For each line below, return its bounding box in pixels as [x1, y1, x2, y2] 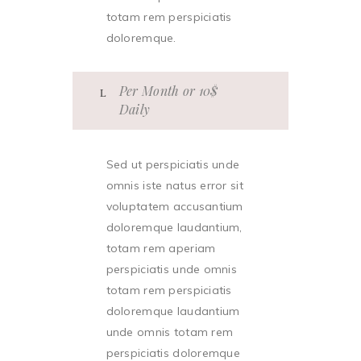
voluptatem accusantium [106, 199, 243, 214]
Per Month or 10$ [118, 82, 218, 99]
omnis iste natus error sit [106, 178, 243, 193]
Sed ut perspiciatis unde [106, 157, 240, 172]
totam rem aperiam [106, 241, 216, 255]
